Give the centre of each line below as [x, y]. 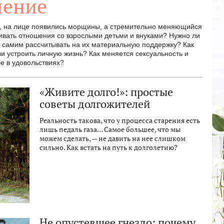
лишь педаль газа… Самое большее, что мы [110, 129]
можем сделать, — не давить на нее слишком [112, 138]
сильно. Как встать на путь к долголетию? [108, 147]
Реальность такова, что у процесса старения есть [120, 120]
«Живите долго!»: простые [106, 92]
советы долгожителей [95, 104]
